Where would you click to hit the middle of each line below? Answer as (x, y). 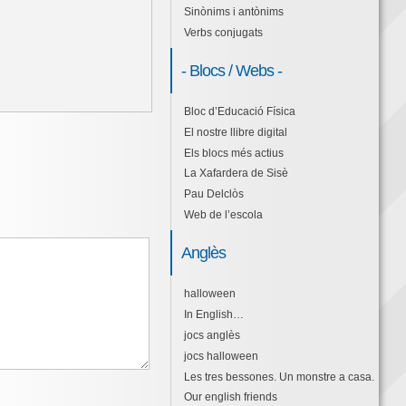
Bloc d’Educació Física (239, 111)
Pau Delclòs (213, 194)
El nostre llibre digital (235, 132)
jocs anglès (212, 335)
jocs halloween (221, 356)
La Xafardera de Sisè (236, 174)
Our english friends (230, 397)
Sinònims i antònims (233, 12)
